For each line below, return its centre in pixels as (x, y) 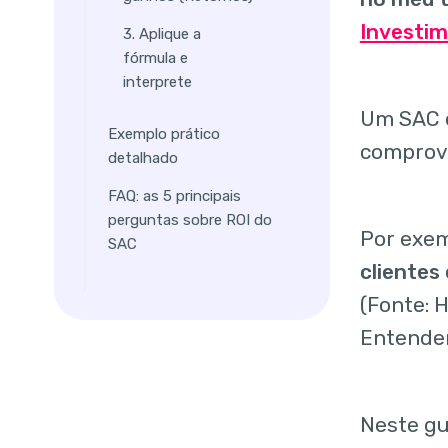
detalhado (143, 157)
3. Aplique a (161, 33)
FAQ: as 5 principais (175, 195)
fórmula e (155, 57)
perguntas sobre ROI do (190, 219)
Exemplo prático (164, 133)
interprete (157, 81)
